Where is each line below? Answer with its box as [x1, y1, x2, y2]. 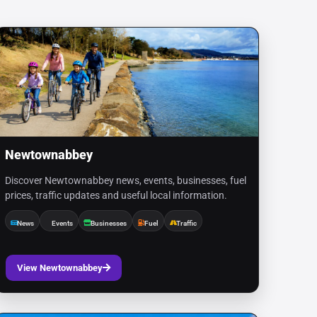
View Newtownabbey [17, 263, 103, 273]
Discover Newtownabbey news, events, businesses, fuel [5, 175, 247, 186]
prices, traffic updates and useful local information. [5, 190, 228, 201]
